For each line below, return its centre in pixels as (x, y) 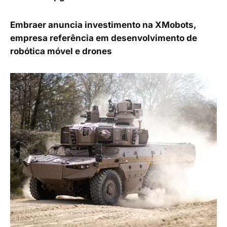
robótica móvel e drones (61, 51)
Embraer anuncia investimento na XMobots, (103, 25)
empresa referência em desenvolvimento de (104, 38)
